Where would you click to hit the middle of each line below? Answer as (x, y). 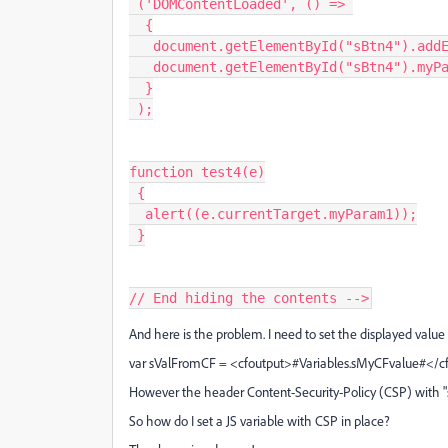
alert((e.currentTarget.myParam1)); (281, 214)
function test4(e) (197, 172)
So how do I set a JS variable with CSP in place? (259, 420)
